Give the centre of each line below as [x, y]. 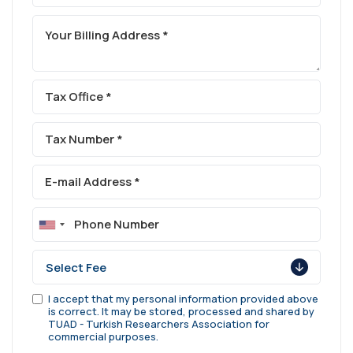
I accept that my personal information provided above [183, 299]
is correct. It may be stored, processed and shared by [181, 311]
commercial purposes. [103, 336]
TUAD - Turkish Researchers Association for [159, 324]
